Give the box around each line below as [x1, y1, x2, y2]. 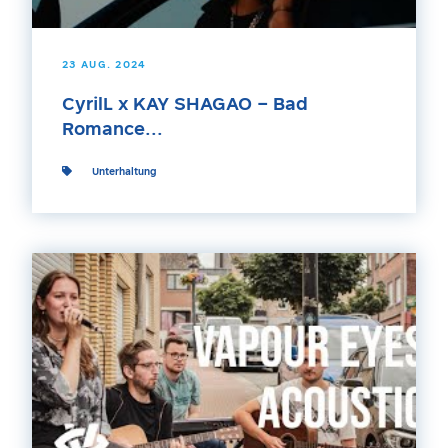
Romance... [62, 121, 163, 139]
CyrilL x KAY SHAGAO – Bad [62, 96, 308, 114]
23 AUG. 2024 [62, 60, 147, 70]
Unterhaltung [92, 167, 156, 177]
